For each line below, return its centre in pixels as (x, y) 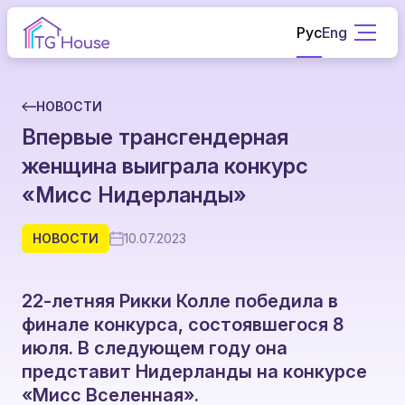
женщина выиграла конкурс (165, 166)
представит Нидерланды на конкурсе (194, 372)
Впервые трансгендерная (155, 137)
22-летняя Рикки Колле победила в (180, 301)
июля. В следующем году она (155, 348)
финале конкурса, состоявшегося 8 (183, 325)
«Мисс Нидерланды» (134, 195)
